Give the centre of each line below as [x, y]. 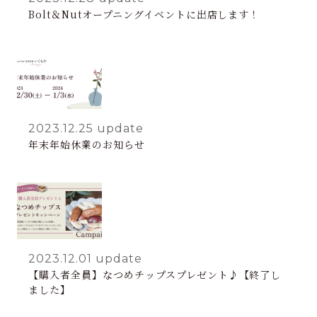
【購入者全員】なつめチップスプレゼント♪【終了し [155, 274]
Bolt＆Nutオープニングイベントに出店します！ [144, 14]
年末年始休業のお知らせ [87, 144]
